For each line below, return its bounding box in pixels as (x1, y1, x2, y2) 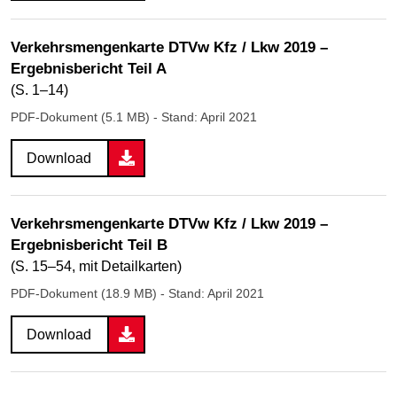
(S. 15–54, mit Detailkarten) (11, 258, 182, 274)
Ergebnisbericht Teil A (11, 59, 167, 77)
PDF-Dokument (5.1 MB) (11, 109, 153, 124)
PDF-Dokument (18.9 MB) (11, 285, 160, 300)
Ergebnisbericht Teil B (11, 236, 167, 253)
